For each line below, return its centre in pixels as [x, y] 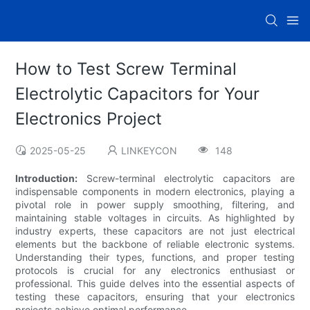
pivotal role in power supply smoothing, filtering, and [155, 205]
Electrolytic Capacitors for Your [138, 94]
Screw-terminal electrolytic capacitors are [190, 179]
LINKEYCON [149, 151]
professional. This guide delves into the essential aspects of [155, 284]
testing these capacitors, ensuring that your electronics [155, 297]
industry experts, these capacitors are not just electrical [155, 231]
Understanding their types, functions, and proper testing [155, 257]
